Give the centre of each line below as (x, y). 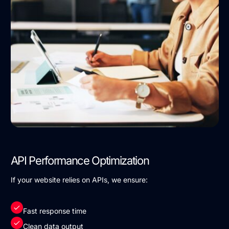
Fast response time (54, 211)
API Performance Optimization (80, 160)
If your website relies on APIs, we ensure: (79, 179)
